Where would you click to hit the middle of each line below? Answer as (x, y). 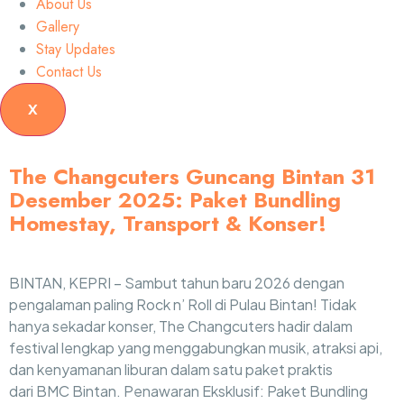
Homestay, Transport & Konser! (168, 223)
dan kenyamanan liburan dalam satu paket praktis (171, 369)
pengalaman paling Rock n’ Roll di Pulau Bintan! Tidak (183, 304)
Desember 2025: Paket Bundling (175, 200)
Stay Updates (76, 49)
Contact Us (69, 72)
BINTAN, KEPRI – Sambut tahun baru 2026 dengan (177, 283)
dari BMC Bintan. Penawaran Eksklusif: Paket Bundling (188, 391)
